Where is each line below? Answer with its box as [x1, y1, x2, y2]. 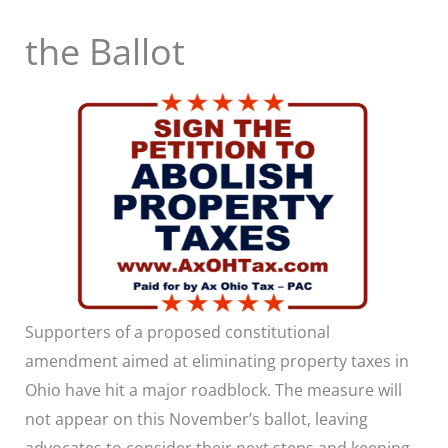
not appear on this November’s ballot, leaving [24, 407, 368, 430]
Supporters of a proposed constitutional [24, 320, 330, 343]
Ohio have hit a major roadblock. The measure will [24, 378, 402, 401]
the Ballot [24, 26, 185, 76]
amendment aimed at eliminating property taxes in [24, 349, 409, 372]
